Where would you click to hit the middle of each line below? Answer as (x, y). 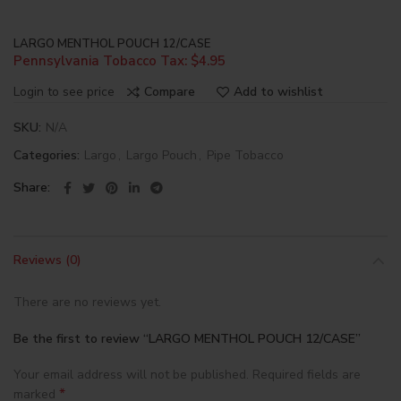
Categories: (48, 155)
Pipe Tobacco (245, 155)
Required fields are (307, 374)
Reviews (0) (47, 260)
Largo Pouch (162, 155)
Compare (170, 92)
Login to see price (64, 91)
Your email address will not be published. (131, 374)
